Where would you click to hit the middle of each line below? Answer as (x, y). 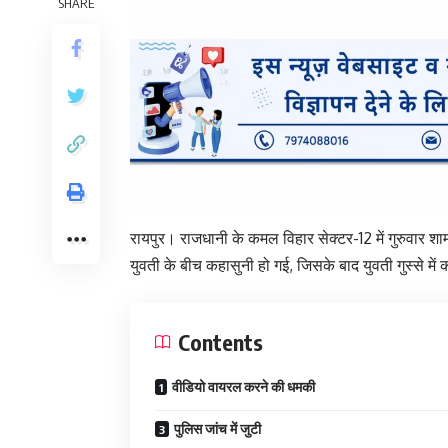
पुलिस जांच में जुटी (217, 428)
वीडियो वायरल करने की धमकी (243, 386)
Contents (220, 341)
